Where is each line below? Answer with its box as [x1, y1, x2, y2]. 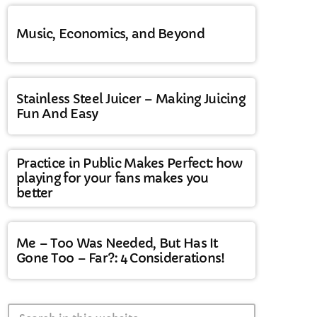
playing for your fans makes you [16, 170, 209, 187]
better [16, 185, 53, 202]
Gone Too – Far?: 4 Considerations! [16, 249, 225, 266]
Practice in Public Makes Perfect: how [16, 155, 243, 172]
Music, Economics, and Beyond [16, 25, 204, 42]
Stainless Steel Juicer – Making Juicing [16, 90, 245, 107]
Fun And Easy [16, 105, 98, 122]
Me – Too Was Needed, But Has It [16, 234, 218, 251]
